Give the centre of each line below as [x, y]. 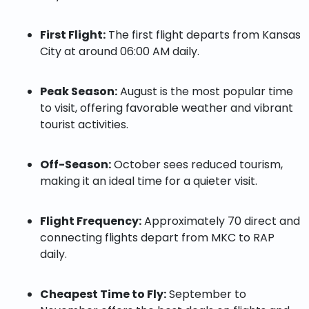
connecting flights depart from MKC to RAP [157, 238]
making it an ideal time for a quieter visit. [148, 181]
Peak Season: [78, 91]
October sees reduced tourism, [197, 165]
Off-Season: [75, 165]
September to [206, 294]
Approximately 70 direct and [220, 221]
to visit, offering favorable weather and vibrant [166, 108]
